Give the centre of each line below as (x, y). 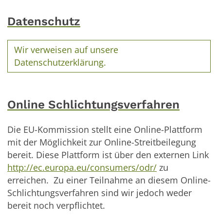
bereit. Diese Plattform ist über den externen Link (108, 154)
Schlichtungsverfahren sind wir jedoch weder (100, 192)
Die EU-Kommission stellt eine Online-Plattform (105, 129)
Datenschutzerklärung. (60, 63)
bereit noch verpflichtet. (56, 205)
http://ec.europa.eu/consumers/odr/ (82, 167)
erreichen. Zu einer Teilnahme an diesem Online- (109, 180)
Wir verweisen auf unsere (66, 50)
